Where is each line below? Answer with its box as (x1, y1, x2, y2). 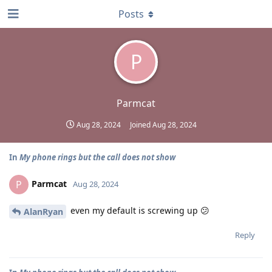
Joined (130, 120, 152, 130)
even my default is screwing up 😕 (68, 205, 209, 216)
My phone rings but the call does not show (19, 152, 175, 163)
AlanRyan (24, 205, 63, 217)
